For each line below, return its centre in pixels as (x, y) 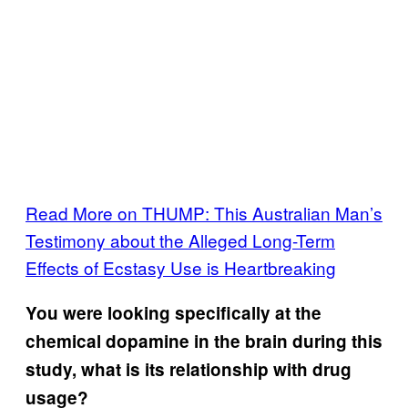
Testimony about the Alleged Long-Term (180, 240)
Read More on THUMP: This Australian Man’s (204, 212)
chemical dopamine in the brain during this (204, 341)
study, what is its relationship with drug (189, 369)
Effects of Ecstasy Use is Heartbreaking (181, 267)
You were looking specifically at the (173, 312)
